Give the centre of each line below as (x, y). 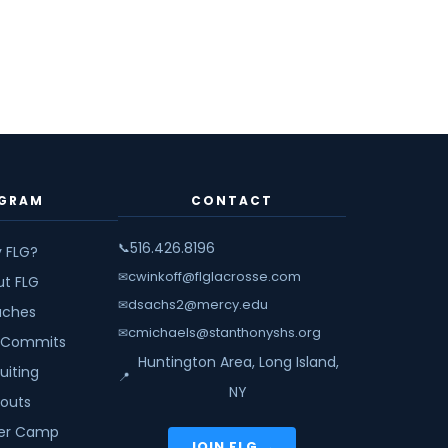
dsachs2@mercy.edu (198, 304)
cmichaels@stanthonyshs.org (224, 332)
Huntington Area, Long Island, (238, 362)
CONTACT (232, 200)
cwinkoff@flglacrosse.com (214, 276)
